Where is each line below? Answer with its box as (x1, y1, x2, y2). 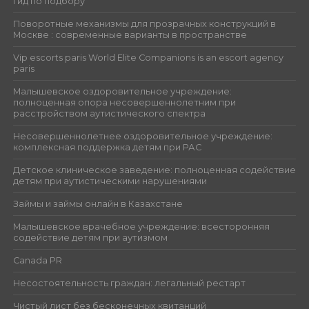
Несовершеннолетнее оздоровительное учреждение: (12, 130, 272, 141)
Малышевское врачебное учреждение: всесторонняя (12, 221, 270, 232)
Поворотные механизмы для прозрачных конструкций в (12, 18, 276, 29)
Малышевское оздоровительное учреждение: (12, 86, 232, 97)
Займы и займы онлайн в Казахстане (12, 198, 183, 209)
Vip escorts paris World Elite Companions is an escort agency (12, 52, 283, 63)
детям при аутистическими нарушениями (12, 175, 207, 186)
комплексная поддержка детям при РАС (12, 141, 201, 152)
